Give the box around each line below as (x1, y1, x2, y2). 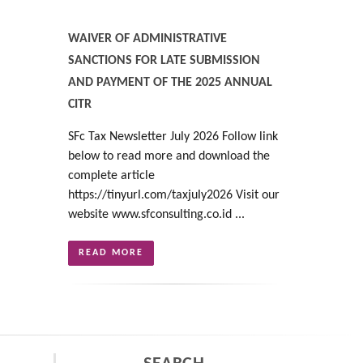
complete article (67, 169, 155, 182)
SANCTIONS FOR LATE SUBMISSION (67, 53, 260, 67)
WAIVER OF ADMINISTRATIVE (67, 32, 227, 45)
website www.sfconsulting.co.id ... (67, 207, 245, 221)
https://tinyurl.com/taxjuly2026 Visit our (67, 188, 280, 202)
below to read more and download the (67, 149, 270, 163)
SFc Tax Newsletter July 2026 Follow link (67, 130, 278, 143)
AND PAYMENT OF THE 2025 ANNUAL (67, 75, 272, 89)
